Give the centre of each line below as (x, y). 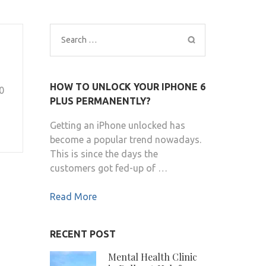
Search (75, 39)
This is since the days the (104, 154)
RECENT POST (83, 234)
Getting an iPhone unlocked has (117, 126)
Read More (73, 197)
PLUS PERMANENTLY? (100, 101)
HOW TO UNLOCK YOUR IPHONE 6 (127, 87)
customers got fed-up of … (108, 168)
